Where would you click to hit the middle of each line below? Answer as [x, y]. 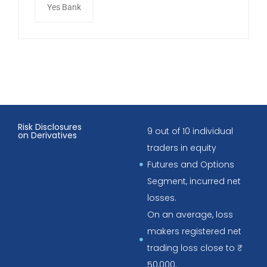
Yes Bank [64, 7]
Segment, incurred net [194, 181]
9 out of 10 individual [190, 131]
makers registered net [194, 231]
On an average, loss [190, 214]
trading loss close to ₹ [192, 248]
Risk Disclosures [50, 127]
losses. [162, 198]
